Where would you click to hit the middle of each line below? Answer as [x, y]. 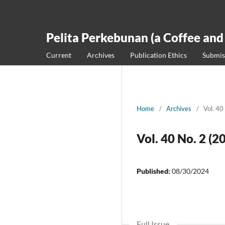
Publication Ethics [158, 55]
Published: [154, 171]
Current [59, 55]
